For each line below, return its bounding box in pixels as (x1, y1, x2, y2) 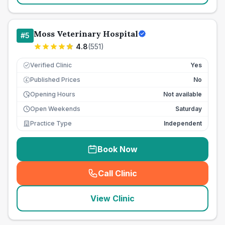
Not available (163, 90, 202, 98)
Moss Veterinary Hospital (34, 29, 138, 39)
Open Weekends (30, 105, 80, 113)
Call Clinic (98, 168, 137, 178)
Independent (164, 120, 202, 127)
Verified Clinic (30, 61, 72, 69)
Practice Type (30, 120, 72, 127)
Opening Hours (30, 90, 75, 98)
